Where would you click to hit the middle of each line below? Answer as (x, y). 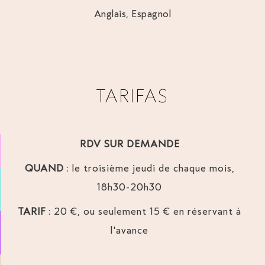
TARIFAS (132, 96)
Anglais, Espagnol (132, 13)
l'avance (130, 230)
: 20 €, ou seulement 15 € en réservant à (143, 211)
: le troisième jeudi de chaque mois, (149, 168)
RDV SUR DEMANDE (130, 143)
